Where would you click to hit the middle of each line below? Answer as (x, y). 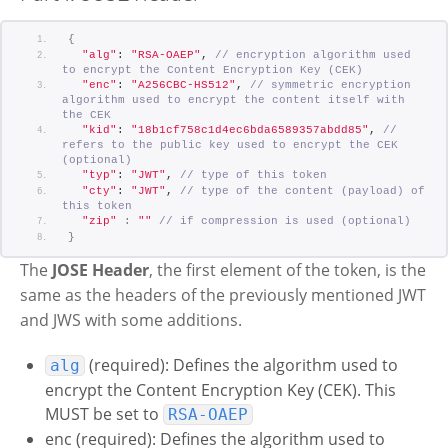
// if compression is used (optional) (285, 220)
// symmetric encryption (330, 84)
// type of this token (253, 174)
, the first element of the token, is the (287, 269)
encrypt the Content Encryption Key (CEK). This (220, 389)
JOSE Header (100, 269)
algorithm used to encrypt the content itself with (233, 99)
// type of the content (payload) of (302, 190)
